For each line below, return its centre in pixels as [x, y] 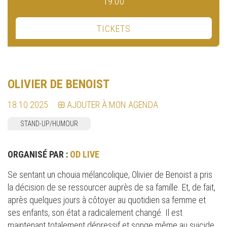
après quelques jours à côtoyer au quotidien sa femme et [107, 200]
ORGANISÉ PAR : [39, 155]
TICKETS [114, 29]
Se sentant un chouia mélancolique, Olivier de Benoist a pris [110, 175]
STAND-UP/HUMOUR [49, 124]
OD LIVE [85, 155]
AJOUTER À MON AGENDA [112, 105]
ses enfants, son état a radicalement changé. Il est [95, 213]
